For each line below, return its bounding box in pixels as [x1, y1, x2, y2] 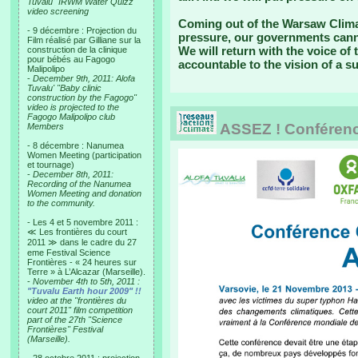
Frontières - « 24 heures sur [27, 257, 137, 267]
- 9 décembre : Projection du [27, 26, 137, 35]
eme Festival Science [27, 248, 110, 257]
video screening [27, 6, 89, 16]
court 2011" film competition [27, 305, 133, 315]
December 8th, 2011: [33, 169, 113, 179]
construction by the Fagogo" [27, 93, 137, 102]
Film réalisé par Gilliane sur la [27, 35, 141, 45]
